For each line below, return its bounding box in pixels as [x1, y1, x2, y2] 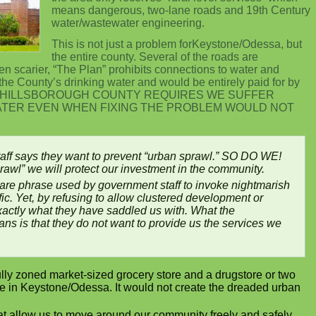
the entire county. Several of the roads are [51, 51, 258, 63]
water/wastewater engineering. [51, 17, 205, 29]
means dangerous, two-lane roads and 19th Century [51, 4, 310, 16]
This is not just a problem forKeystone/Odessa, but [51, 38, 302, 50]
